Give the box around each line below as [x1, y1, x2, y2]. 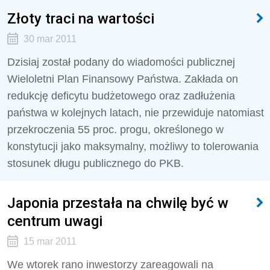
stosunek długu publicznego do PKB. [7, 157, 184, 169]
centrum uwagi [7, 212, 102, 230]
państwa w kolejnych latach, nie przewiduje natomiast [7, 107, 264, 119]
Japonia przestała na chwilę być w [7, 194, 228, 212]
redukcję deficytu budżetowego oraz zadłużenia [7, 90, 235, 102]
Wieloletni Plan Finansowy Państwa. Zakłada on [7, 73, 238, 85]
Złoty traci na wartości [7, 10, 154, 27]
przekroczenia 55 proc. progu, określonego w [7, 124, 224, 136]
